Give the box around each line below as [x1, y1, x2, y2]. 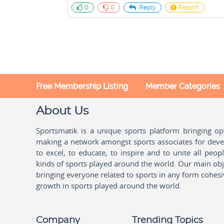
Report [178, 4, 199, 10]
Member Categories [145, 81, 220, 91]
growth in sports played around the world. [36, 180, 181, 190]
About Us [36, 105, 88, 117]
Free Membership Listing [36, 81, 128, 91]
